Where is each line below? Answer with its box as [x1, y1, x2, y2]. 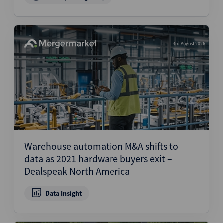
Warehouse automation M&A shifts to [24, 140, 178, 152]
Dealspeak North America [24, 165, 130, 177]
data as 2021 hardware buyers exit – [24, 152, 172, 165]
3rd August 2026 [173, 40, 205, 47]
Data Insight [45, 189, 82, 198]
